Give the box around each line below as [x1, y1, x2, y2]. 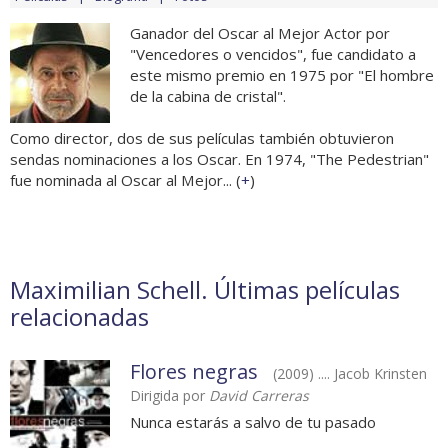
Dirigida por [130, 386, 209, 406]
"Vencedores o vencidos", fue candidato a [130, 44, 416, 65]
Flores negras [130, 358, 258, 386]
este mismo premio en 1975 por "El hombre [130, 65, 434, 86]
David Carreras [209, 386, 309, 406]
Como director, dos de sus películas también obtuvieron [10, 128, 394, 149]
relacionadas [10, 300, 149, 334]
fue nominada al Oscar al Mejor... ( [10, 170, 241, 191]
